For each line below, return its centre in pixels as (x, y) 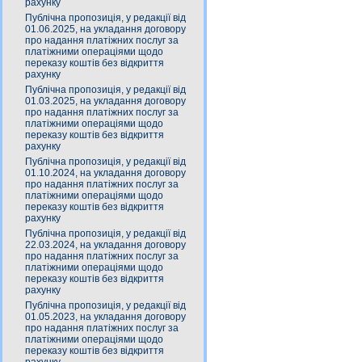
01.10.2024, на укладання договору (105, 173)
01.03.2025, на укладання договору (105, 101)
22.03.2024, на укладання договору (105, 245)
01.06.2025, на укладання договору (105, 29)
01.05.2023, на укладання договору (105, 317)
